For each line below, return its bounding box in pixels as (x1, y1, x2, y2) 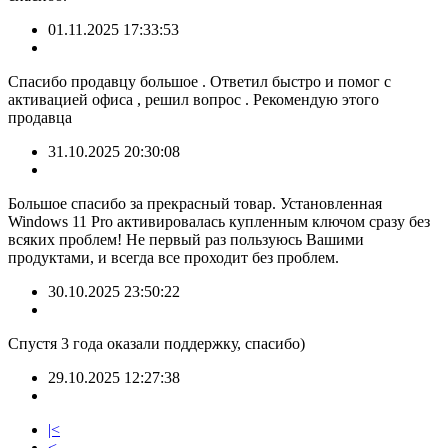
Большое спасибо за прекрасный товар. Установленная (8, 195, 382, 213)
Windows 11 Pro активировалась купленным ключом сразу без (8, 213, 430, 231)
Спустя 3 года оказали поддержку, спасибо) (8, 335, 305, 353)
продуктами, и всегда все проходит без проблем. (8, 249, 339, 267)
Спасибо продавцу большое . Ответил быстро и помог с (8, 73, 391, 91)
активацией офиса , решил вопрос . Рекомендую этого (8, 91, 379, 109)
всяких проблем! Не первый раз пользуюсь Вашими (8, 231, 364, 249)
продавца (8, 109, 72, 127)
